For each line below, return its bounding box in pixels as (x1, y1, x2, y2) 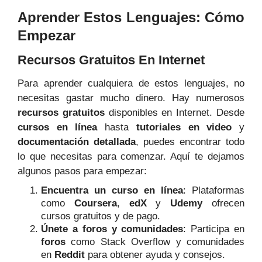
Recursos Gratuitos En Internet (18, 53, 205, 68)
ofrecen (202, 198, 245, 209)
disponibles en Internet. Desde (104, 107, 245, 119)
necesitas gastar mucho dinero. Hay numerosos (18, 92, 244, 104)
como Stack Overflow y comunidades (65, 236, 244, 248)
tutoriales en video (136, 122, 232, 133)
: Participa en (183, 223, 245, 235)
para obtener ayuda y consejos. (85, 249, 225, 261)
